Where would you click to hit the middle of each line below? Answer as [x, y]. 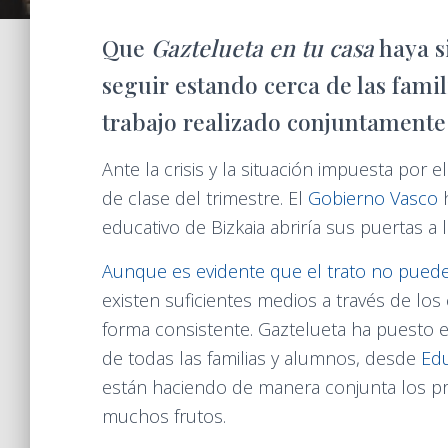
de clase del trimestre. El [202, 198]
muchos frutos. [164, 416]
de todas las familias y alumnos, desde [261, 358]
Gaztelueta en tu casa [262, 47]
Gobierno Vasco [370, 198]
